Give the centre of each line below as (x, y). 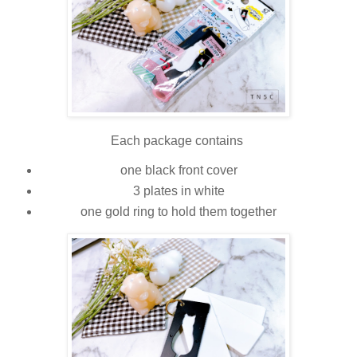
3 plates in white (178, 191)
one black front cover (178, 171)
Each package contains (178, 141)
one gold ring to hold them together (178, 212)
